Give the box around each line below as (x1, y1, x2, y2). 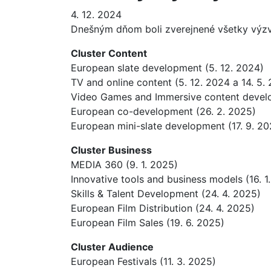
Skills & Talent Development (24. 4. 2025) (71, 188, 261, 200)
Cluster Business (71, 144, 152, 156)
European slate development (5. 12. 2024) (71, 62, 264, 74)
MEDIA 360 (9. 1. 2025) (71, 158, 178, 171)
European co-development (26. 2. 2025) (71, 105, 256, 117)
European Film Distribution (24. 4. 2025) (71, 202, 255, 214)
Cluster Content (71, 47, 147, 59)
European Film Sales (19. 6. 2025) (71, 217, 224, 229)
